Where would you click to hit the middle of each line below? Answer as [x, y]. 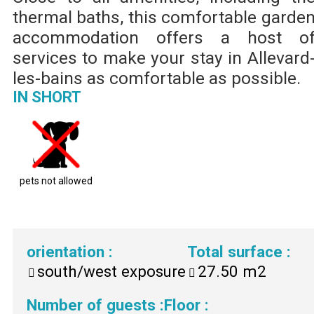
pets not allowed [56, 181]
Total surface [237, 251]
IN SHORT [47, 97]
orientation [68, 251]
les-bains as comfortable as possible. [157, 78]
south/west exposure [111, 271]
